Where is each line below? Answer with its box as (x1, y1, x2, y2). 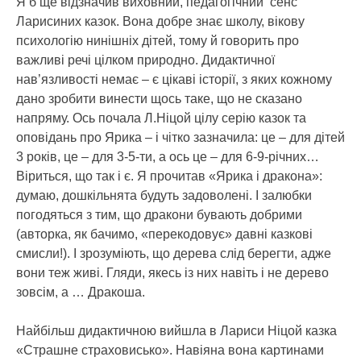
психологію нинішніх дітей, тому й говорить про (16, 33, 299, 48)
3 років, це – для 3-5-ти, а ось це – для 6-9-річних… (16, 149, 319, 164)
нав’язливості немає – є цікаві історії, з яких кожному (16, 72, 332, 86)
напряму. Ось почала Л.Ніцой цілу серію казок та (16, 110, 306, 125)
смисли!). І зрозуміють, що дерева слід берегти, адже (16, 246, 331, 260)
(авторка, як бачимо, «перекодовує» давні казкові (16, 226, 313, 241)
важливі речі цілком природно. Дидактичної (16, 52, 275, 67)
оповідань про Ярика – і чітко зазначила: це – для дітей (16, 130, 345, 144)
